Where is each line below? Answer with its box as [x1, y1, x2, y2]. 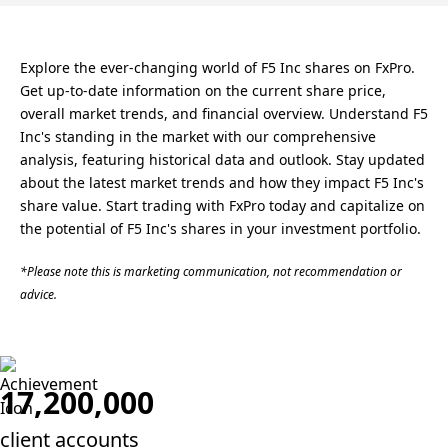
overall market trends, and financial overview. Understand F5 [20, 104, 428, 123]
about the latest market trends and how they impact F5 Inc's [20, 173, 424, 192]
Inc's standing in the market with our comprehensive [20, 127, 376, 146]
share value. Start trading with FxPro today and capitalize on [20, 196, 425, 215]
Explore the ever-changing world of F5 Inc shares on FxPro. [20, 58, 415, 77]
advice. [20, 286, 57, 303]
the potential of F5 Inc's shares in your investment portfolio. [20, 219, 421, 238]
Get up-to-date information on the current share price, [20, 81, 386, 100]
